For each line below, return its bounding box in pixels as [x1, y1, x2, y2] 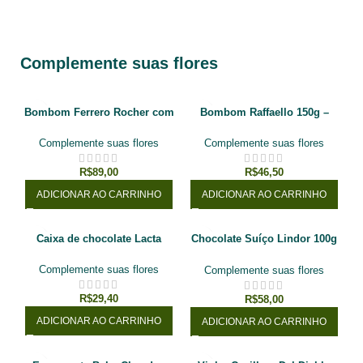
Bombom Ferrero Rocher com [23, 106, 174, 119]
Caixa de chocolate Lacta [36, 233, 161, 246]
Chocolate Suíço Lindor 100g [191, 233, 337, 246]
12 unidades [68, 121, 130, 134]
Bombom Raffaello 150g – [199, 106, 329, 119]
